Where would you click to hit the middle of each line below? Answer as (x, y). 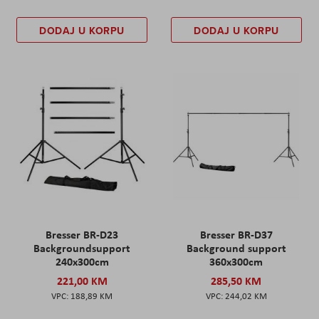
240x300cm (82, 262)
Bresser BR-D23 (82, 235)
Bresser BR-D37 (236, 235)
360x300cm (236, 262)
